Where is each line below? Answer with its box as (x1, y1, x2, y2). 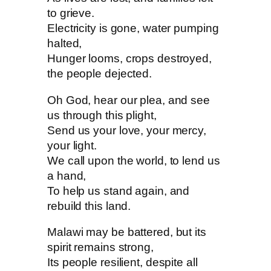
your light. (47, 139, 97, 152)
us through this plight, (47, 108, 157, 122)
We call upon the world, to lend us (47, 154, 220, 167)
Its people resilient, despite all (47, 256, 198, 269)
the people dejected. (47, 67, 152, 80)
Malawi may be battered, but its (47, 226, 206, 239)
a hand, (47, 169, 87, 182)
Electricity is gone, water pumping (47, 22, 219, 35)
